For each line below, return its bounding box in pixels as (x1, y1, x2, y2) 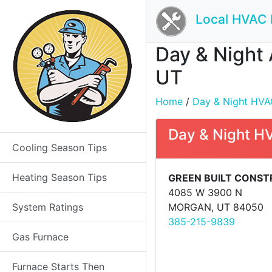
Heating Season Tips (12, 171, 107, 183)
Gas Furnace (12, 231, 69, 243)
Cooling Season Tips (12, 141, 107, 154)
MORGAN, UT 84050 (168, 201, 263, 213)
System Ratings (12, 201, 83, 213)
